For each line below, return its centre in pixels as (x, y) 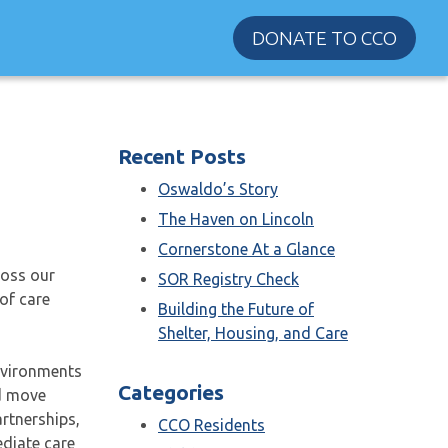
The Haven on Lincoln (236, 219)
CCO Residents (211, 425)
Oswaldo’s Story (218, 189)
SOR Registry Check (228, 279)
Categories (171, 393)
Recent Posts (182, 157)
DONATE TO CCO (324, 38)
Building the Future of (236, 309)
